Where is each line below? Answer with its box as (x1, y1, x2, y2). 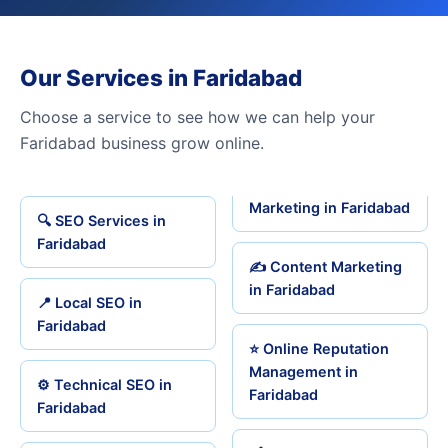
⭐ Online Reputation (249, 340, 389, 357)
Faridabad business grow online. (20, 133, 264, 153)
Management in (249, 363, 358, 380)
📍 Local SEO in (37, 294, 142, 311)
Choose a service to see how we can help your (20, 107, 375, 127)
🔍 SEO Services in (37, 212, 166, 229)
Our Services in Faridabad (20, 64, 302, 91)
